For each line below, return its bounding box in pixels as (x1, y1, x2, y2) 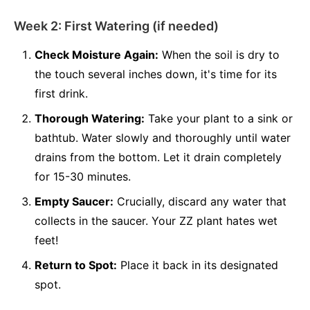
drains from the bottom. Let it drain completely (35, 150, 282, 164)
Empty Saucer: (35, 194, 113, 208)
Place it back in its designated (117, 258, 278, 272)
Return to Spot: (35, 258, 117, 272)
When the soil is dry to (158, 48, 280, 62)
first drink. (35, 86, 88, 100)
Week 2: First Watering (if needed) (14, 19, 219, 33)
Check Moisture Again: (35, 48, 158, 62)
